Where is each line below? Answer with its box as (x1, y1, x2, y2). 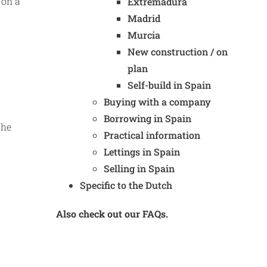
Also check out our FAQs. (56, 207, 168, 220)
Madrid (128, 12, 160, 24)
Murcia (128, 29, 160, 41)
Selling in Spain (104, 162, 175, 175)
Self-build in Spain (128, 79, 211, 91)
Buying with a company (104, 95, 211, 108)
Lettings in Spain (104, 145, 180, 158)
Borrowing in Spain (104, 112, 191, 125)
